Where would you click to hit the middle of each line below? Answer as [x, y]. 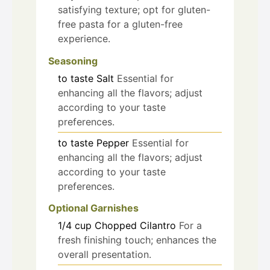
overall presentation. [105, 255]
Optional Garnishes [93, 208]
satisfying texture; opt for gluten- [134, 9]
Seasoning [73, 61]
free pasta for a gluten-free [120, 24]
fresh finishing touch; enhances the [137, 240]
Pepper [113, 143]
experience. [84, 38]
